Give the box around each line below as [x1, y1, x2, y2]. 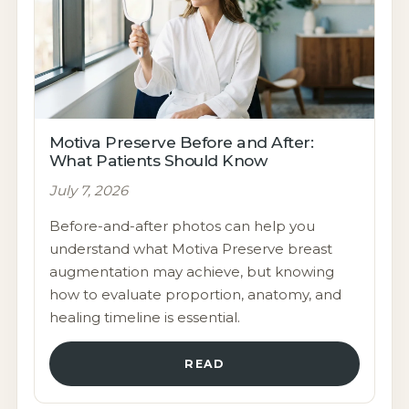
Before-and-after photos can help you [48, 217, 315, 236]
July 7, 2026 [48, 182, 128, 200]
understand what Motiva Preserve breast [48, 240, 332, 258]
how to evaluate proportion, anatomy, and [48, 286, 341, 304]
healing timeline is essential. [48, 309, 240, 327]
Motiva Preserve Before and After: [48, 132, 314, 152]
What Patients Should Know [48, 151, 268, 171]
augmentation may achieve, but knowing [48, 263, 334, 281]
